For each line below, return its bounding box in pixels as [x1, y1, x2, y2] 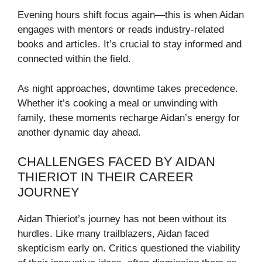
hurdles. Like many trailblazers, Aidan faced [18, 228, 209, 240]
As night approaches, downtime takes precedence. [18, 82, 238, 94]
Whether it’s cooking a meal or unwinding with [18, 97, 218, 109]
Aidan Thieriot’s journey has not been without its [18, 213, 227, 225]
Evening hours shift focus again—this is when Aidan [18, 9, 244, 21]
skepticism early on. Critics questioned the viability [18, 243, 240, 254]
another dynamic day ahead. [18, 126, 141, 138]
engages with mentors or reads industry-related [18, 24, 224, 36]
